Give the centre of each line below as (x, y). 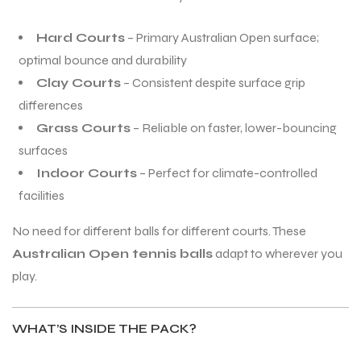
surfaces (43, 151)
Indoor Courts (87, 173)
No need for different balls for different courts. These (159, 231)
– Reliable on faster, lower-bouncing (234, 128)
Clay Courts (79, 83)
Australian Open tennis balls (112, 254)
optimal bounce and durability (103, 60)
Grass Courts (83, 128)
